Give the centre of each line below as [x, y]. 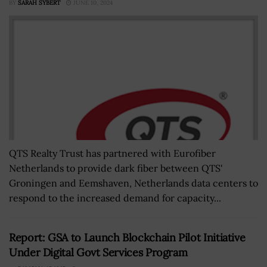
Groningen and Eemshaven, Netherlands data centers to [133, 183]
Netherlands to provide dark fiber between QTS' [116, 168]
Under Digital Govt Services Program [98, 252]
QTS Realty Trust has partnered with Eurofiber [112, 153]
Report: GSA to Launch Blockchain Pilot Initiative [127, 237]
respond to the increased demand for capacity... [115, 198]
